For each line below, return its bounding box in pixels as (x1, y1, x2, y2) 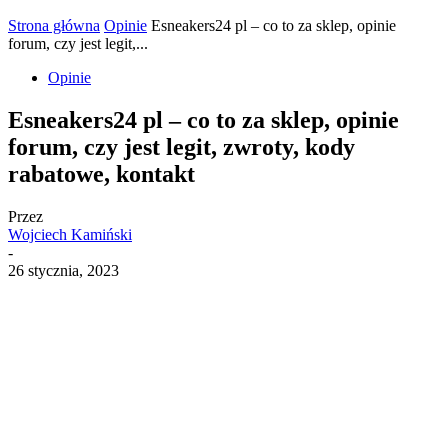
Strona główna (8, 17, 100, 34)
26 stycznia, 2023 (8, 261, 119, 279)
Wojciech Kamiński (8, 225, 132, 243)
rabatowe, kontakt (8, 160, 195, 187)
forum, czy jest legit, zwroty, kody (8, 133, 355, 160)
